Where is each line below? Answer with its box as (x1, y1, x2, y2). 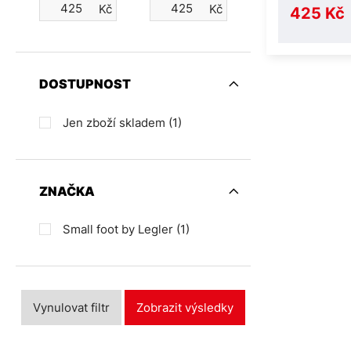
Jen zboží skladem (63, 114, 168, 130)
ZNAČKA (39, 183, 95, 199)
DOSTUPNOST (39, 76, 131, 92)
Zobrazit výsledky (136, 300, 233, 316)
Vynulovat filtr (33, 300, 110, 316)
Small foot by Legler (63, 222, 176, 237)
